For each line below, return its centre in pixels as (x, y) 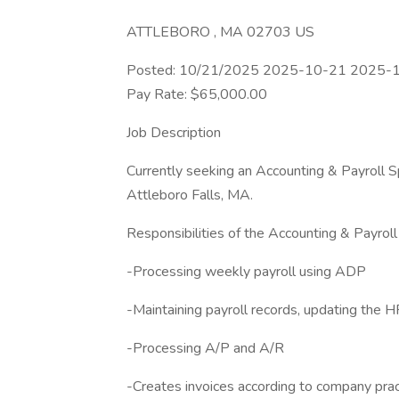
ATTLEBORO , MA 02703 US (220, 32)
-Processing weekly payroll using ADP (246, 272)
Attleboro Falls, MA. (190, 195)
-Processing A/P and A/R (205, 348)
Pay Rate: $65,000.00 (197, 94)
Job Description (174, 133)
